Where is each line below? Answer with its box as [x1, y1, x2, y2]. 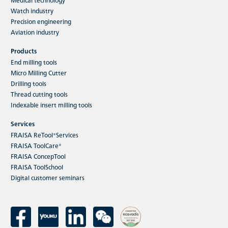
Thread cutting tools [11, 89, 68, 98]
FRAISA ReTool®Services [11, 130, 78, 139]
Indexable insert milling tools [11, 100, 92, 109]
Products [11, 46, 37, 55]
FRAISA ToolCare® [11, 140, 62, 150]
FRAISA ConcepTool [11, 151, 66, 160]
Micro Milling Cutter [11, 68, 67, 77]
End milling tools [11, 57, 57, 66]
